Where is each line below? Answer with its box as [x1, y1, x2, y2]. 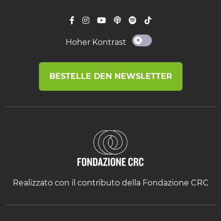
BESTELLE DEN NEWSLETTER [49, 71, 172, 81]
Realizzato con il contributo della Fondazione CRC [12, 178, 209, 188]
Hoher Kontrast [65, 37, 126, 47]
